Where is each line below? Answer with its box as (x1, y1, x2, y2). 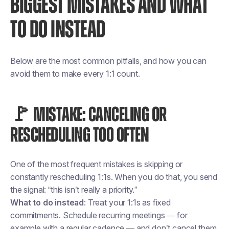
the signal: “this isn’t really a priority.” (10, 185, 138, 195)
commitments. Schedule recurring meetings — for (10, 210, 188, 220)
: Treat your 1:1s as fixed (84, 197, 171, 208)
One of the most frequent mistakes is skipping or (10, 159, 183, 169)
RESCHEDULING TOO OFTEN (10, 125, 149, 146)
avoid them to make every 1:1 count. (10, 68, 140, 79)
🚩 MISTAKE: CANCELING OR (10, 105, 167, 125)
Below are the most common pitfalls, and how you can (10, 56, 207, 66)
